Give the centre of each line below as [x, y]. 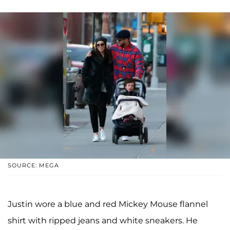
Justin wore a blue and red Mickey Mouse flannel [108, 204]
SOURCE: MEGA [33, 165]
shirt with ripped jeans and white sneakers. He [103, 220]
